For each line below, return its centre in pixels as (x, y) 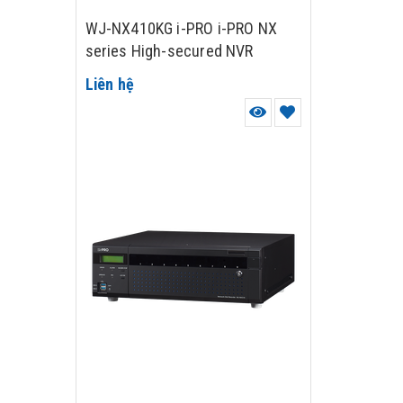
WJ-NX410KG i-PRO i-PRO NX (181, 28)
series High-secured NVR (169, 51)
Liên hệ (110, 84)
